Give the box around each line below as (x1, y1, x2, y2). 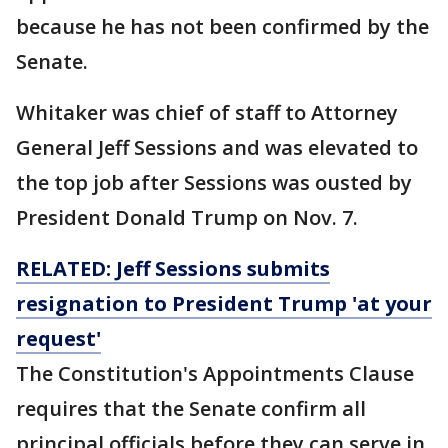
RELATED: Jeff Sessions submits (16, 255, 330, 282)
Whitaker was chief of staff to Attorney (16, 99, 398, 126)
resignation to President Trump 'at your (16, 290, 432, 317)
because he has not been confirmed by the (16, 13, 429, 40)
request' (16, 325, 101, 352)
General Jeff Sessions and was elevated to (16, 134, 418, 161)
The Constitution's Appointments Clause (16, 360, 414, 387)
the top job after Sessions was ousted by (16, 169, 412, 196)
